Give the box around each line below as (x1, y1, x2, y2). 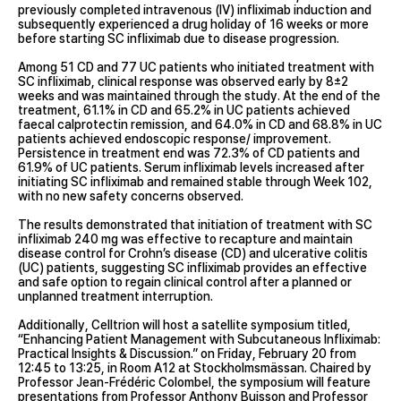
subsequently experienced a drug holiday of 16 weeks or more (18, 16, 369, 31)
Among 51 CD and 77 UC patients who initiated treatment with (18, 59, 374, 74)
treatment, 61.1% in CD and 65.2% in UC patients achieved (18, 102, 350, 117)
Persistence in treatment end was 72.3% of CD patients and (18, 145, 360, 160)
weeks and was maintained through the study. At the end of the (18, 88, 380, 103)
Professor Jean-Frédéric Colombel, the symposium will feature (18, 374, 371, 389)
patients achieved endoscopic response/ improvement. (18, 131, 331, 146)
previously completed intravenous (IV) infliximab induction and (18, 2, 371, 17)
